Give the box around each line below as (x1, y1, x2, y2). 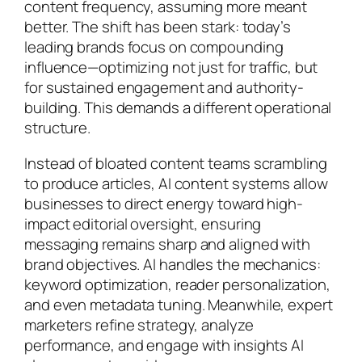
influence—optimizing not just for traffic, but (24, 57, 318, 78)
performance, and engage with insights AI (24, 334, 304, 356)
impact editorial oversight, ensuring (24, 213, 262, 234)
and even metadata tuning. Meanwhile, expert (24, 293, 333, 315)
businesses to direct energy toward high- (24, 192, 303, 214)
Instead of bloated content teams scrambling (24, 152, 327, 174)
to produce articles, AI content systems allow (24, 172, 328, 194)
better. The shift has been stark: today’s (24, 16, 291, 38)
